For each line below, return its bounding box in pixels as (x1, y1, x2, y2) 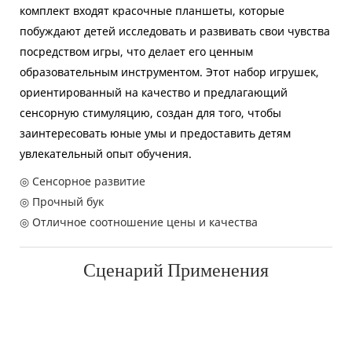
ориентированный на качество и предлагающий (20, 85, 288, 101)
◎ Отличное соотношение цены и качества (20, 214, 258, 230)
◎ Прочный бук (20, 194, 104, 210)
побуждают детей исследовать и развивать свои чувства (20, 24, 330, 39)
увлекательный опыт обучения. (20, 146, 192, 162)
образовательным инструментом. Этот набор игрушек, (20, 64, 319, 80)
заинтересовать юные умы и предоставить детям (20, 126, 291, 141)
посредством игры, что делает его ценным (20, 44, 253, 60)
